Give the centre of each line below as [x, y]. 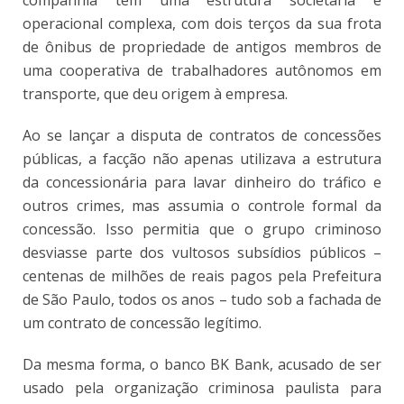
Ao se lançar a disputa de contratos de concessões [202, 135]
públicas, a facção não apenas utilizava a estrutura [202, 158]
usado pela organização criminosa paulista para [202, 387]
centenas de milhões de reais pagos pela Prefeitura [202, 275]
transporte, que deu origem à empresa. [155, 93]
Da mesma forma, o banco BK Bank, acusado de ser [202, 364]
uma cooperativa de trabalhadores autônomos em [202, 70]
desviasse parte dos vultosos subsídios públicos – [202, 252]
